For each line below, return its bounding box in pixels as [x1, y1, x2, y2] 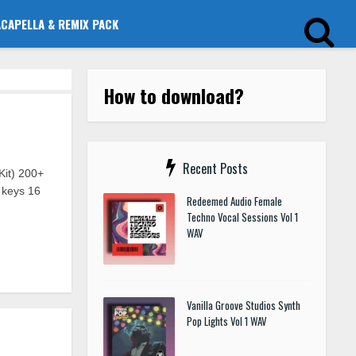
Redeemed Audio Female [187, 193, 282, 209]
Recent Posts [182, 159, 248, 178]
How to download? [103, 81, 244, 110]
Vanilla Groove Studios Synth [187, 297, 300, 313]
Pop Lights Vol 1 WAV [187, 313, 267, 329]
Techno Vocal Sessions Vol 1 [187, 209, 298, 225]
